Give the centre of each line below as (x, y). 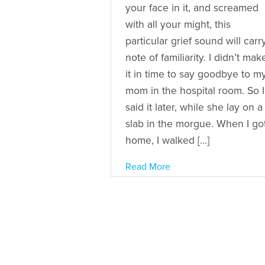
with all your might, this (178, 24)
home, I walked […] (167, 140)
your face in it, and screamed (192, 8)
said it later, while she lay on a (194, 107)
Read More (148, 167)
